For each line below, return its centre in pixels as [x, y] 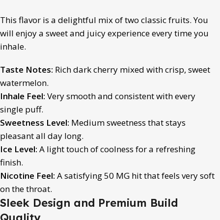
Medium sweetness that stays [127, 122]
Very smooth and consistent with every [120, 96]
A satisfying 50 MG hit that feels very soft [135, 175]
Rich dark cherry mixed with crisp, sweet [132, 69]
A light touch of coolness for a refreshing [116, 149]
